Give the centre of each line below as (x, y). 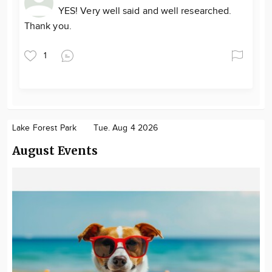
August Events (55, 151)
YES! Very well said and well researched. (145, 11)
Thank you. (48, 26)
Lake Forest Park (45, 128)
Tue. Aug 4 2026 (126, 128)
